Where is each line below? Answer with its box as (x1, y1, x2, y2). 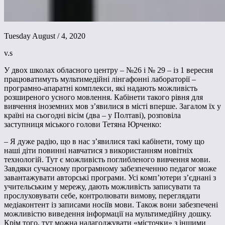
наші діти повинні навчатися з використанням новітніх (4, 146, 193, 155)
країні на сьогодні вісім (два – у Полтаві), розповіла (4, 111, 181, 120)
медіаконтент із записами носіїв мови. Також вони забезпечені (4, 200, 218, 209)
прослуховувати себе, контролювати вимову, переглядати (4, 191, 200, 200)
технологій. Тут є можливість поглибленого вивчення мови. (4, 155, 210, 164)
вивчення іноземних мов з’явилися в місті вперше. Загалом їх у (4, 102, 221, 111)
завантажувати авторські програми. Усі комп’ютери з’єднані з (4, 173, 216, 182)
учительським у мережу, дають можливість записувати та (4, 182, 200, 191)
